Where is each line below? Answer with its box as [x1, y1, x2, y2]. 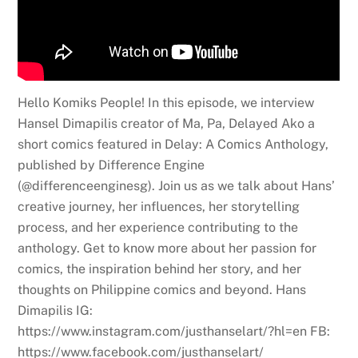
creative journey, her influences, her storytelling [18, 199, 300, 215]
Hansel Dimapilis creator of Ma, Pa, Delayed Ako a [18, 116, 316, 132]
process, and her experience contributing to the [18, 220, 299, 236]
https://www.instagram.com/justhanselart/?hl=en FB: [18, 324, 331, 340]
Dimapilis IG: [18, 303, 93, 319]
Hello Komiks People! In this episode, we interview [18, 95, 315, 111]
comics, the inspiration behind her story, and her [18, 261, 302, 277]
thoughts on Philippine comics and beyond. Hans [18, 282, 307, 298]
